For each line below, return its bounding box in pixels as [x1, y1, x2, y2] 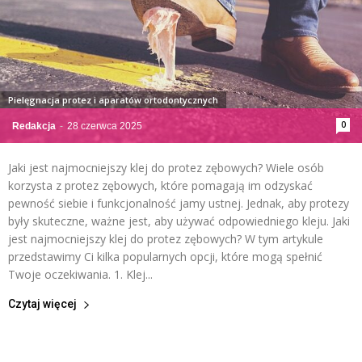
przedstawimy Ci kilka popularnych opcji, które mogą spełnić [8, 249, 322, 265]
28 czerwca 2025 [67, 120, 142, 133]
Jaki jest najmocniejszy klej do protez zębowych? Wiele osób [8, 160, 324, 176]
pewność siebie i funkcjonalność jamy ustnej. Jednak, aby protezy [8, 196, 349, 212]
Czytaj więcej [8, 297, 77, 311]
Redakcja [12, 120, 56, 133]
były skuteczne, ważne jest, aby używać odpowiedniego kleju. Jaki [8, 213, 350, 229]
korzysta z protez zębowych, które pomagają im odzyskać [8, 178, 313, 194]
